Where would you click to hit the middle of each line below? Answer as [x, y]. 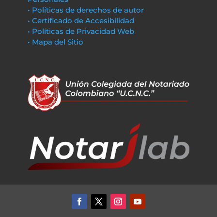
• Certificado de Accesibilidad [81, 21]
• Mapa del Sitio [56, 42]
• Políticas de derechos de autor [85, 10]
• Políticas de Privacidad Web [81, 31]
